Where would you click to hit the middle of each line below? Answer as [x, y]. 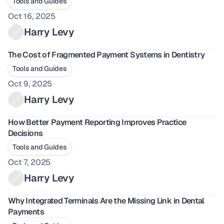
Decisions [25, 133]
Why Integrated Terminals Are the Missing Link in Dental [106, 201]
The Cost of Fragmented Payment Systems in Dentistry [106, 55]
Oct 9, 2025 [30, 84]
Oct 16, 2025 [32, 16]
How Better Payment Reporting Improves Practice [97, 122]
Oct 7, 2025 [29, 162]
